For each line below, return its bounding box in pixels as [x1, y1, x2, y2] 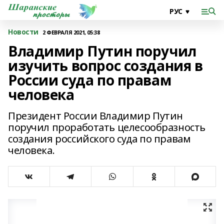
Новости [8, 27, 39, 36]
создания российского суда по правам [8, 132, 191, 145]
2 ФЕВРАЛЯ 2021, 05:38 [42, 28, 100, 36]
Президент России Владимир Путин [8, 109, 183, 122]
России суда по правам [8, 70, 171, 89]
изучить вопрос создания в [8, 56, 203, 75]
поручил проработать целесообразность [8, 120, 205, 134]
